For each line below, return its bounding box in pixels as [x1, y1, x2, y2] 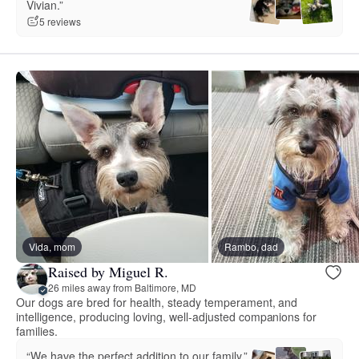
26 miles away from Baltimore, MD [48, 280, 196, 295]
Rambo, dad [224, 239, 278, 253]
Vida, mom [29, 239, 75, 253]
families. [16, 322, 58, 339]
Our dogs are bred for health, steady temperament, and [16, 293, 298, 310]
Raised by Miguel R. [48, 262, 168, 282]
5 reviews [39, 14, 81, 29]
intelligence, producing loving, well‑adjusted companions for [16, 308, 317, 325]
